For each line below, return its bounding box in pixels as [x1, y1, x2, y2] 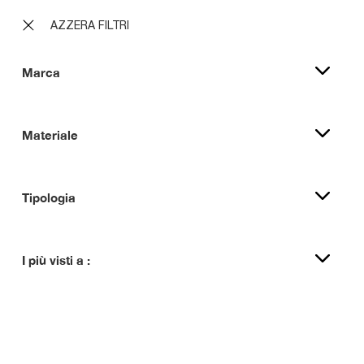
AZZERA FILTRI [47, 19, 129, 32]
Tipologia [22, 190, 76, 206]
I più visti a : [22, 253, 90, 268]
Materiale [22, 128, 78, 143]
